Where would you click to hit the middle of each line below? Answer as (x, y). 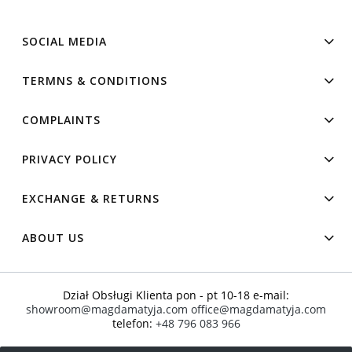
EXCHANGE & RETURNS (91, 198)
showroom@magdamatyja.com (107, 309)
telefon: (134, 323)
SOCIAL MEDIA (64, 41)
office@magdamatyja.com (258, 309)
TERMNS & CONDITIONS (95, 80)
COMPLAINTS (61, 119)
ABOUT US (53, 237)
